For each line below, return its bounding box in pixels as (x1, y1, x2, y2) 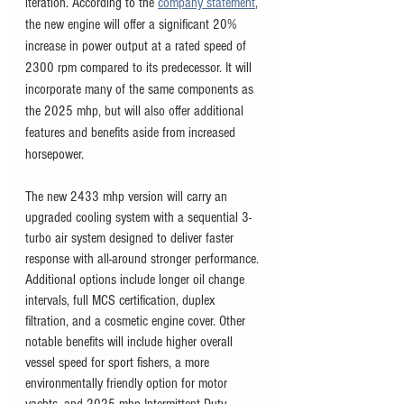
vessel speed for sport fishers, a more (25, 354, 213, 371)
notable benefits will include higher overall (25, 334, 236, 350)
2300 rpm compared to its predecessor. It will (25, 60, 255, 76)
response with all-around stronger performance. (25, 251, 262, 267)
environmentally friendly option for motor (25, 375, 231, 391)
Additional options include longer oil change (25, 271, 248, 288)
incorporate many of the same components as (25, 81, 257, 97)
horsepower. (25, 146, 84, 162)
